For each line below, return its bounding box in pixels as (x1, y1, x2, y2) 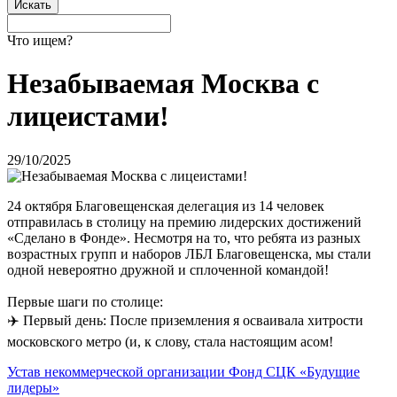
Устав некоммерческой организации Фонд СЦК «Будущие (7, 363, 360, 379)
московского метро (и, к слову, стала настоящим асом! (7, 333, 333, 349)
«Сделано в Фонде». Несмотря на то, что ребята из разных (7, 230, 361, 245)
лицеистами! (7, 100, 169, 133)
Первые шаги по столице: (7, 293, 163, 309)
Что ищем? (7, 33, 73, 48)
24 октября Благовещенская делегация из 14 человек (7, 198, 324, 214)
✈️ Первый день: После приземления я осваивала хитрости (7, 312, 363, 328)
